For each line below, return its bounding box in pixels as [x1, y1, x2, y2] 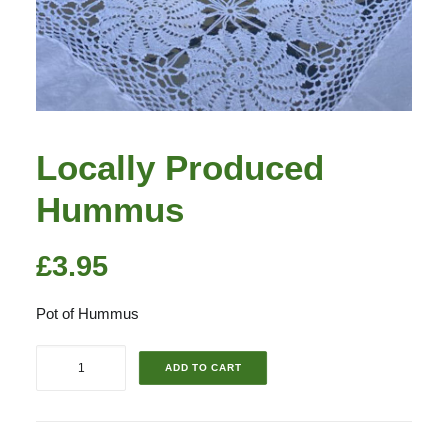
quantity [35, 426, 86, 443]
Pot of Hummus [36, 305, 139, 322]
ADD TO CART [164, 362, 242, 374]
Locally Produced [36, 148, 324, 187]
